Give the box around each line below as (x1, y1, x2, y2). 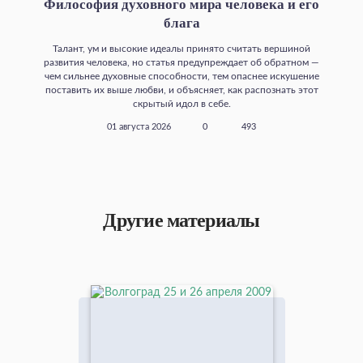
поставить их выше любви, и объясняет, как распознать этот (45, 84, 318, 95)
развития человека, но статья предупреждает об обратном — (44, 57, 319, 67)
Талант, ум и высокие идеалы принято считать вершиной (53, 43, 310, 53)
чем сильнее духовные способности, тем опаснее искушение (44, 70, 319, 81)
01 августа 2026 (107, 122, 171, 131)
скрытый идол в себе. (132, 98, 231, 109)
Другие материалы (103, 209, 260, 231)
